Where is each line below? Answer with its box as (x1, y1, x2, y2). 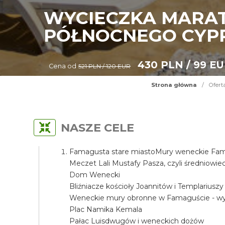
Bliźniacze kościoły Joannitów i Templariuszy (69, 182, 224, 191)
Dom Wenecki (69, 170, 121, 179)
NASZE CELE (61, 121, 135, 135)
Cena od (49, 62, 77, 70)
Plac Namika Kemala (69, 205, 143, 214)
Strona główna (151, 81, 197, 88)
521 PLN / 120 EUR (78, 63, 131, 70)
